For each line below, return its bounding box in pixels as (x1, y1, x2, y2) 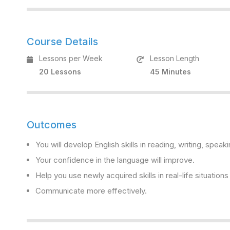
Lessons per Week (39, 54, 103, 63)
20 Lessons (39, 67, 82, 76)
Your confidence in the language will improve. (35, 155, 195, 165)
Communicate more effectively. (35, 186, 147, 196)
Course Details (27, 35, 98, 48)
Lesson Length (150, 54, 200, 63)
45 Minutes (150, 67, 191, 76)
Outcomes (27, 119, 76, 131)
